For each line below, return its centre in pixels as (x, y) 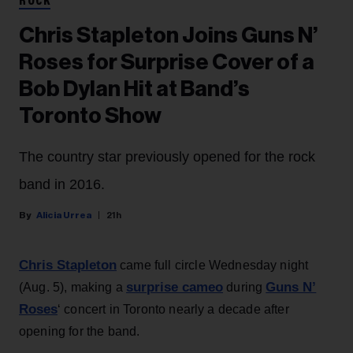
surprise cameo (175, 287)
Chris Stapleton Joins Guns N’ (169, 35)
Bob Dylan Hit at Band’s (134, 89)
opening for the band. (80, 331)
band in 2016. (62, 184)
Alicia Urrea (64, 215)
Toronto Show (90, 115)
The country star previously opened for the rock (167, 156)
